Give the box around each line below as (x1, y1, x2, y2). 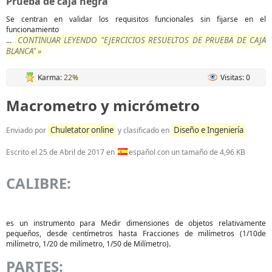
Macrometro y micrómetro (6, 95, 200, 115)
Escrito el (6, 147, 39, 157)
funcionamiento (6, 24, 59, 35)
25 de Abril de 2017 (39, 147, 104, 157)
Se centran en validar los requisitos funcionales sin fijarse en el (6, 14, 266, 24)
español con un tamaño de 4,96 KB (129, 147, 245, 157)
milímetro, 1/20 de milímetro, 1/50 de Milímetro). (6, 239, 171, 249)
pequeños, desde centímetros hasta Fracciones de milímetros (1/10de (6, 228, 266, 239)
